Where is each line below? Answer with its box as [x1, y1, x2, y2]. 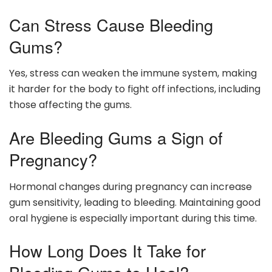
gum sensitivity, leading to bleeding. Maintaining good [9, 195, 260, 209]
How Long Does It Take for [9, 239, 206, 263]
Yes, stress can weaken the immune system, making [9, 66, 257, 81]
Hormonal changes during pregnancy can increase [9, 179, 252, 194]
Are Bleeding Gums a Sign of [9, 125, 223, 149]
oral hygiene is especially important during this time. [9, 211, 257, 225]
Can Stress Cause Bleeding [9, 12, 213, 36]
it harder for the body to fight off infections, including [9, 82, 260, 97]
